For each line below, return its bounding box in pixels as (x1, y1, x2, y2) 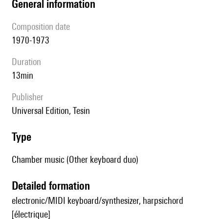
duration (17, 56, 41, 67)
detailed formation (18, 179, 90, 193)
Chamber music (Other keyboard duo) (12, 154, 138, 165)
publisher (16, 91, 44, 103)
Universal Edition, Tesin (17, 105, 90, 116)
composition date (17, 21, 70, 32)
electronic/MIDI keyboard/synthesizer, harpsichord (12, 195, 183, 206)
